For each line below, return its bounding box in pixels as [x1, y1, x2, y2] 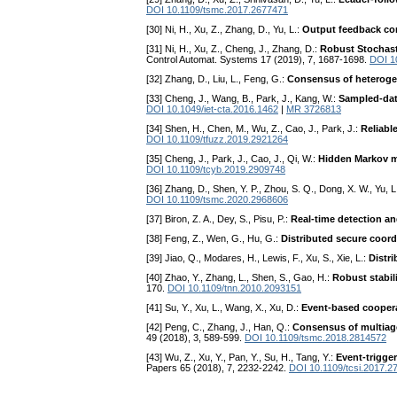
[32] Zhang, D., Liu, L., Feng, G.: [146, 74, 287, 85]
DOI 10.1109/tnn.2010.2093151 [167, 283, 301, 294]
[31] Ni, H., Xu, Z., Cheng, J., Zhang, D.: [146, 43, 320, 55]
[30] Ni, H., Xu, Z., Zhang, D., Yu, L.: [146, 24, 302, 35]
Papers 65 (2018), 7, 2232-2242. [146, 362, 289, 374]
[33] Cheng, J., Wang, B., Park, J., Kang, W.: [146, 93, 339, 105]
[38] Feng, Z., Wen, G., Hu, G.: [146, 233, 281, 245]
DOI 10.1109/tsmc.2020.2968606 [146, 194, 288, 206]
